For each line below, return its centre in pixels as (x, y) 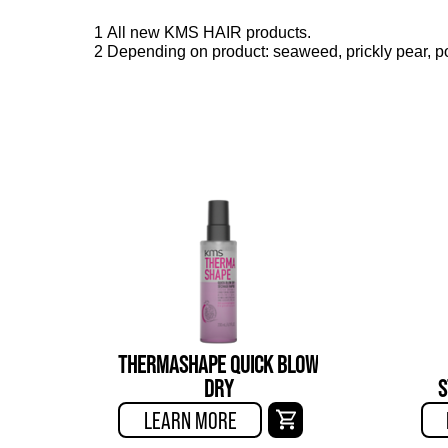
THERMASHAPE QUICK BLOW (218, 364)
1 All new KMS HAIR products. (203, 33)
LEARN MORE (190, 420)
